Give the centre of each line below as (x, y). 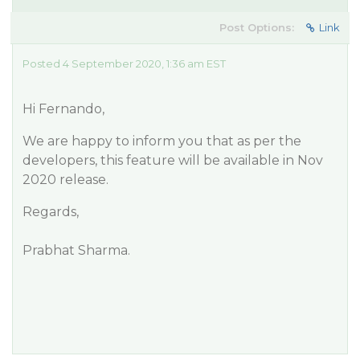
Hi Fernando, (63, 109)
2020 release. (65, 180)
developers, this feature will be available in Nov (173, 160)
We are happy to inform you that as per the (162, 141)
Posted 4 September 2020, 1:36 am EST (124, 63)
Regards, (51, 212)
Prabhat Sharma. (76, 250)
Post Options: (257, 27)
